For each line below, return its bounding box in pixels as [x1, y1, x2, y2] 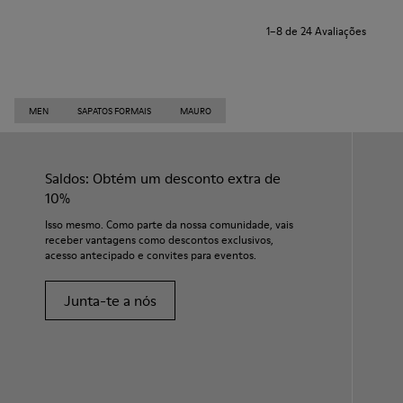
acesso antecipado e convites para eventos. [45, 247, 256, 264]
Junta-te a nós [64, 291, 157, 311]
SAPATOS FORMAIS [77, 104, 151, 118]
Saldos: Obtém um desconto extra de [45, 168, 281, 189]
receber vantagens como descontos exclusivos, [45, 232, 273, 248]
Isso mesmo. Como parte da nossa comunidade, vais [45, 217, 293, 233]
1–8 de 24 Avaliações [266, 23, 366, 40]
